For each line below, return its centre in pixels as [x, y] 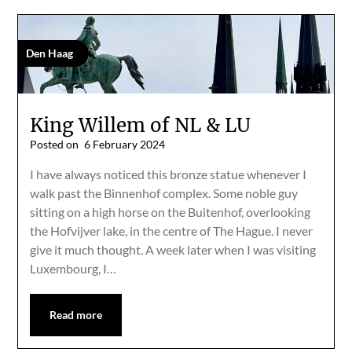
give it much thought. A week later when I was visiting [173, 249]
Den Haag [50, 53]
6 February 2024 [125, 144]
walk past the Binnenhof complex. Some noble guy [164, 192]
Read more [76, 314]
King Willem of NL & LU [141, 125]
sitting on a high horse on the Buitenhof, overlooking [170, 211]
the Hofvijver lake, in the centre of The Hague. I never [172, 230]
